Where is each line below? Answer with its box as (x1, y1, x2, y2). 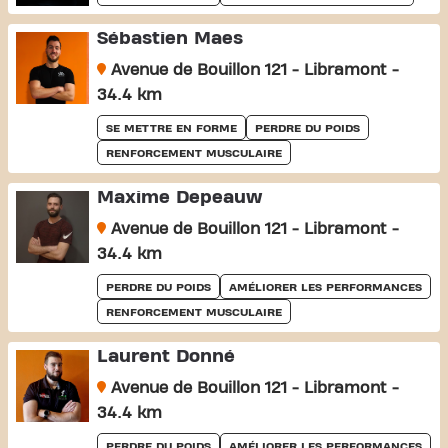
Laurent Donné (96, 346, 235, 366)
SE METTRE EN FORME (105, 121, 237, 134)
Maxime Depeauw (96, 187, 262, 207)
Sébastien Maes (96, 28, 243, 48)
